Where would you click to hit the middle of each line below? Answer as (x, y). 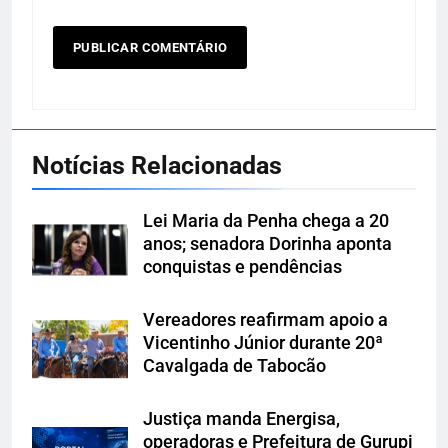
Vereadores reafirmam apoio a (265, 320)
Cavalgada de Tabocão (234, 366)
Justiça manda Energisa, (241, 419)
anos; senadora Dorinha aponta (267, 244)
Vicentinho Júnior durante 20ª (263, 343)
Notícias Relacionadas (157, 166)
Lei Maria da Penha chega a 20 (266, 221)
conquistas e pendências (242, 267)
